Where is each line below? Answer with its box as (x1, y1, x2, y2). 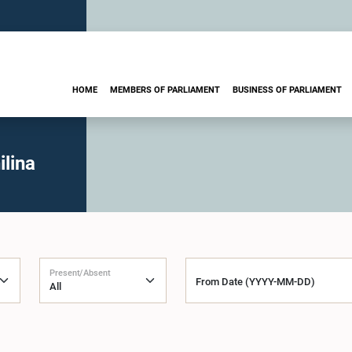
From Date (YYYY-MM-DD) (196, 276, 315, 288)
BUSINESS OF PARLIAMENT (233, 84, 342, 95)
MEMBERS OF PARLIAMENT (110, 84, 220, 95)
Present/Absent (49, 267, 111, 278)
